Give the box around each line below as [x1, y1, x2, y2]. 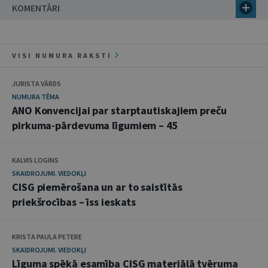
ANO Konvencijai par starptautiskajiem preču [12, 103, 227, 117]
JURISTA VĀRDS [12, 79, 61, 88]
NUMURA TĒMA [12, 92, 59, 101]
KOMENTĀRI [12, 2, 60, 14]
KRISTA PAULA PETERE [12, 232, 82, 241]
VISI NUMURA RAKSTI [12, 51, 115, 60]
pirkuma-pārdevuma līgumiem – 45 [12, 118, 178, 132]
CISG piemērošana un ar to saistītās [12, 180, 182, 194]
